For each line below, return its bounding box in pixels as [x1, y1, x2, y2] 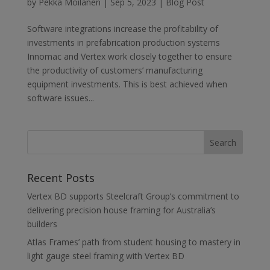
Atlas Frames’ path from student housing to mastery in [27, 236, 240, 248]
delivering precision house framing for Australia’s [27, 204, 216, 216]
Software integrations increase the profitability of [27, 23, 218, 34]
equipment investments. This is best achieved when [27, 78, 227, 90]
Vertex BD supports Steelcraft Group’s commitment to [27, 190, 239, 202]
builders [27, 218, 57, 230]
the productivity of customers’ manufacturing [27, 64, 202, 76]
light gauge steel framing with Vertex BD [27, 250, 184, 262]
